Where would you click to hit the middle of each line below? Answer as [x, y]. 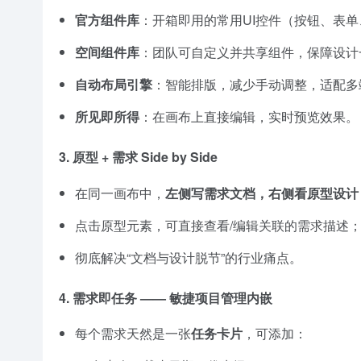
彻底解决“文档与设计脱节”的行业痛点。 [189, 257]
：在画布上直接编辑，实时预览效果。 [249, 117]
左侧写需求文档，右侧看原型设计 [262, 193]
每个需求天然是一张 [133, 333]
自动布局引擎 [114, 85]
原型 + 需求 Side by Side [145, 157]
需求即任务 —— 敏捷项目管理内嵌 [172, 297]
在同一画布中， [120, 193]
